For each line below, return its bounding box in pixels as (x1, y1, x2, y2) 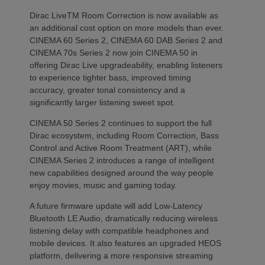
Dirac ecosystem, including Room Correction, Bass (30, 130, 219, 140)
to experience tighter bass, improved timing (30, 72, 191, 82)
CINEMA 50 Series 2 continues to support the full (30, 118, 212, 128)
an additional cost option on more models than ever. (30, 22, 224, 33)
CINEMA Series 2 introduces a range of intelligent (30, 155, 214, 165)
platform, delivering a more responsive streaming (30, 250, 213, 260)
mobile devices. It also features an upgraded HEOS (30, 238, 221, 248)
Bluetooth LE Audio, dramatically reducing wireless (30, 213, 218, 223)
